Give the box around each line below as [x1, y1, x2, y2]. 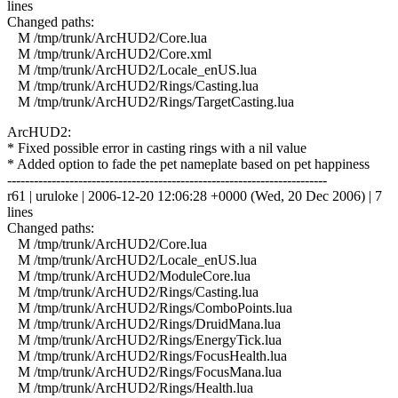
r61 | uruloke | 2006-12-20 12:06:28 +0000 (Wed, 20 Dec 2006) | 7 [7, 187, 382, 203]
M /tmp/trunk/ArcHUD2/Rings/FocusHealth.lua [7, 347, 287, 363]
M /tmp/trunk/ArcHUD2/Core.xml [7, 45, 211, 61]
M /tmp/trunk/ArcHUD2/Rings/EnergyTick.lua [7, 331, 282, 347]
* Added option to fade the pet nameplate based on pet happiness [7, 155, 370, 171]
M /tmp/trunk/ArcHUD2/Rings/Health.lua [7, 379, 253, 395]
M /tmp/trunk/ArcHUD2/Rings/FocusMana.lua [7, 363, 282, 379]
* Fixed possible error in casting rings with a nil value [7, 139, 306, 155]
